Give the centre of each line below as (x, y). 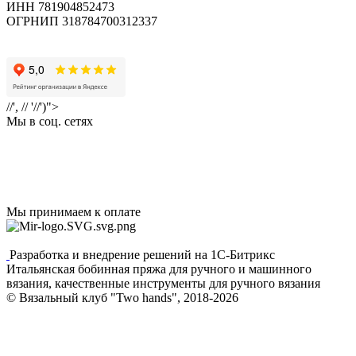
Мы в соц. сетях (50, 122)
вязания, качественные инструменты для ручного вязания (163, 284)
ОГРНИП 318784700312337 (82, 21)
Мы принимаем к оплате (74, 212)
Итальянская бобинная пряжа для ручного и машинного (159, 269)
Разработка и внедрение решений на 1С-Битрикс (142, 255)
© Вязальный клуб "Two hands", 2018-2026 (122, 298)
